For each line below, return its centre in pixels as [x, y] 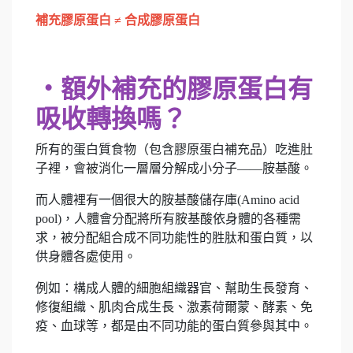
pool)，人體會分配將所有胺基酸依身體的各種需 [168, 218]
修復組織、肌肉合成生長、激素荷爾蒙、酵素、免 [174, 307]
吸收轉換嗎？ [111, 119]
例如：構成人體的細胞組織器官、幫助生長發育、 [174, 288]
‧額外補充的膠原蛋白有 [174, 89]
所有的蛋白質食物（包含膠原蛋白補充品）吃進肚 [174, 149]
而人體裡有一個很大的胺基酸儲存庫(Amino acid [167, 199]
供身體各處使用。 [86, 256]
